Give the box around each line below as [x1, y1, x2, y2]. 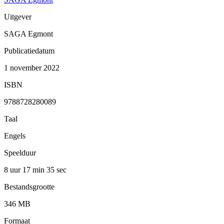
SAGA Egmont [4, 29, 53, 38]
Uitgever [4, 12, 31, 21]
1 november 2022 [4, 63, 59, 72]
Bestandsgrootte [4, 182, 54, 191]
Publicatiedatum [4, 46, 54, 55]
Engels [4, 131, 25, 140]
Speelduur [4, 148, 36, 157]
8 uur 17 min [4, 165, 46, 174]
